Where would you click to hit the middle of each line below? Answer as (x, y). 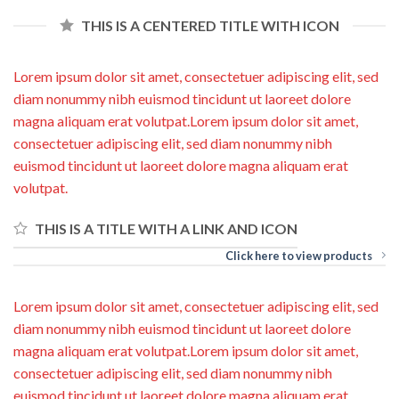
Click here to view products (299, 255)
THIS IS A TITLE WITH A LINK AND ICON (166, 229)
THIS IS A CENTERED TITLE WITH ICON (210, 26)
